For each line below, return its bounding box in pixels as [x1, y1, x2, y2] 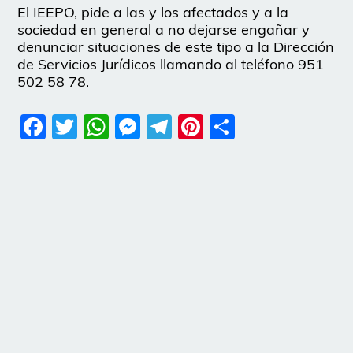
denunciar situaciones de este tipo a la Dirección [17, 37, 335, 56]
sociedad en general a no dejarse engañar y [17, 20, 310, 39]
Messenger [140, 110, 271, 143]
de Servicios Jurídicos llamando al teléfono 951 [17, 54, 325, 73]
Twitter [77, 110, 164, 143]
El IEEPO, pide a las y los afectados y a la [17, 2, 289, 21]
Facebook [46, 110, 163, 143]
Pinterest [203, 110, 312, 143]
